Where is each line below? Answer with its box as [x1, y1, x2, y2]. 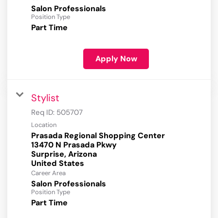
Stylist [31, 91, 59, 105]
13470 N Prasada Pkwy [31, 140, 117, 150]
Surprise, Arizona [31, 149, 97, 160]
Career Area [31, 169, 66, 178]
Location [31, 121, 56, 129]
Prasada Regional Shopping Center [31, 130, 165, 141]
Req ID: [31, 108, 56, 118]
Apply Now [95, 54, 137, 64]
